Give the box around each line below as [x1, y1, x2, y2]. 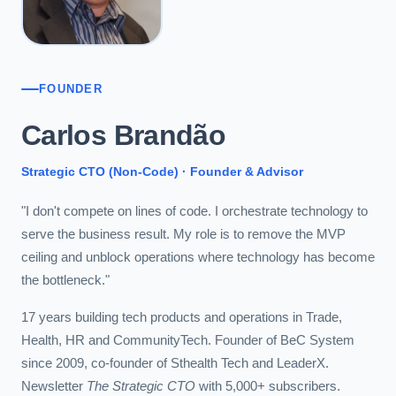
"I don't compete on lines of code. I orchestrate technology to [21, 204, 368, 218]
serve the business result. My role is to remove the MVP [21, 227, 346, 241]
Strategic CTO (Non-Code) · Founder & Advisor [21, 164, 303, 179]
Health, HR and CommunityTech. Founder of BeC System [21, 333, 354, 347]
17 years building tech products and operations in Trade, [21, 310, 342, 324]
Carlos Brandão [21, 119, 226, 151]
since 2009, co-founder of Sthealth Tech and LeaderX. [21, 356, 329, 370]
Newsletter [21, 379, 87, 393]
